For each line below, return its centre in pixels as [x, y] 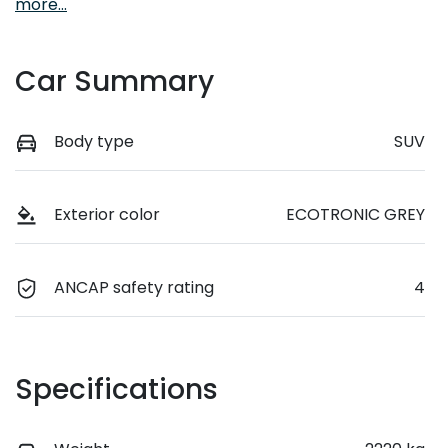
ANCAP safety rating [134, 288]
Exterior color [107, 215]
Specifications [116, 390]
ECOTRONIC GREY [355, 215]
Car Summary [114, 82]
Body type [94, 142]
